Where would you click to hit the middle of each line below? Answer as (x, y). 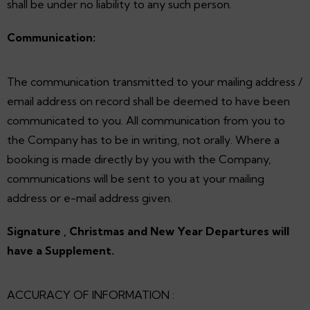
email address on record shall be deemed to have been (148, 101)
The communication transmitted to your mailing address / (155, 81)
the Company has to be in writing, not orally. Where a (143, 139)
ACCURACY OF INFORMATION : (91, 294)
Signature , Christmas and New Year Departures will (148, 231)
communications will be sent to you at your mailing (136, 178)
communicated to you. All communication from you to (146, 120)
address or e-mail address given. (90, 198)
